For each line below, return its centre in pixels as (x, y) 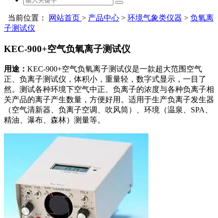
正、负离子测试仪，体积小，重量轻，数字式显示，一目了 (105, 79)
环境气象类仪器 (155, 18)
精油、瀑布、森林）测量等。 (54, 120)
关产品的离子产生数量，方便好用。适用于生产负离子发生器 (109, 100)
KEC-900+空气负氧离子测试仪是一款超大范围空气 (115, 69)
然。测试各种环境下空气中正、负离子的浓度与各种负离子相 (109, 90)
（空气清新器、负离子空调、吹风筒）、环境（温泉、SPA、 (108, 110)
